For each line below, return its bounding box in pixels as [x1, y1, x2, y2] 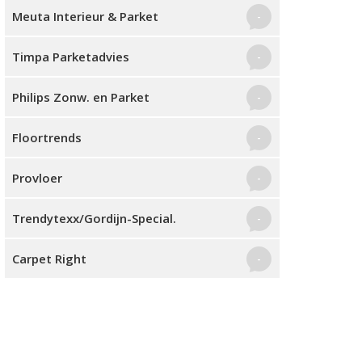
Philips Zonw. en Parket [12, 89, 149, 105]
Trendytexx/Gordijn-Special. [12, 210, 176, 226]
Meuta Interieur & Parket [12, 8, 158, 24]
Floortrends [12, 129, 82, 145]
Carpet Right [12, 250, 86, 267]
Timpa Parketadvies [12, 48, 129, 65]
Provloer [12, 170, 62, 186]
